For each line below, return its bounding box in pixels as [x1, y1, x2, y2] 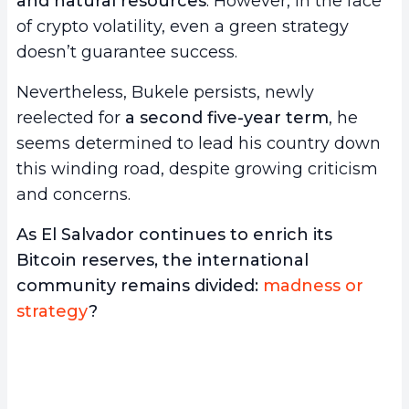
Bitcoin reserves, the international [16, 250, 309, 271]
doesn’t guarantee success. [16, 42, 242, 63]
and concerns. [16, 184, 131, 205]
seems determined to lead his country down [16, 133, 381, 154]
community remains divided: [16, 276, 263, 297]
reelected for [16, 108, 125, 129]
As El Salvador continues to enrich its [16, 225, 332, 246]
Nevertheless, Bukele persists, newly [16, 82, 314, 103]
